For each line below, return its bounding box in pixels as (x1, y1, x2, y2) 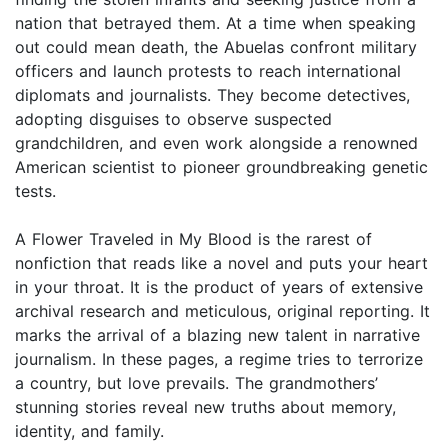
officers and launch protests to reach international (15, 61, 401, 82)
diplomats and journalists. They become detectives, (15, 85, 410, 106)
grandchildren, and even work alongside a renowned (15, 133, 418, 154)
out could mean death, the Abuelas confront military (15, 37, 417, 58)
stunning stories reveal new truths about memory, (15, 397, 396, 418)
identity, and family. (15, 421, 164, 442)
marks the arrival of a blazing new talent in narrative (15, 325, 420, 346)
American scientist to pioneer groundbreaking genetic (15, 157, 428, 178)
